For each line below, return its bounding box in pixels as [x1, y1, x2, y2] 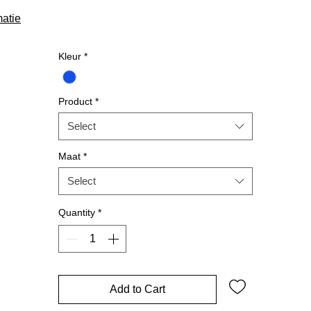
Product [58, 96, 92, 108]
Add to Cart [110, 283, 165, 296]
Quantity [58, 207, 95, 219]
